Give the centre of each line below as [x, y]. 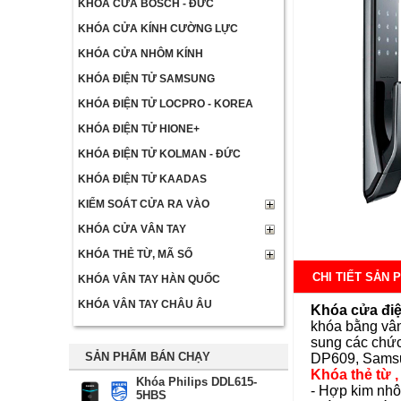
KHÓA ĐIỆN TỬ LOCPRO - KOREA [166, 104]
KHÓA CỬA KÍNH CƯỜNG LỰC [158, 29]
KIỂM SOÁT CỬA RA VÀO [144, 205]
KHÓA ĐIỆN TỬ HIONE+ [139, 129]
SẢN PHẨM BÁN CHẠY [148, 357]
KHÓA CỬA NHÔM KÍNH [141, 54]
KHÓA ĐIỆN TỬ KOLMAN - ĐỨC [159, 154]
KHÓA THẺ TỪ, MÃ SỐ [135, 255]
